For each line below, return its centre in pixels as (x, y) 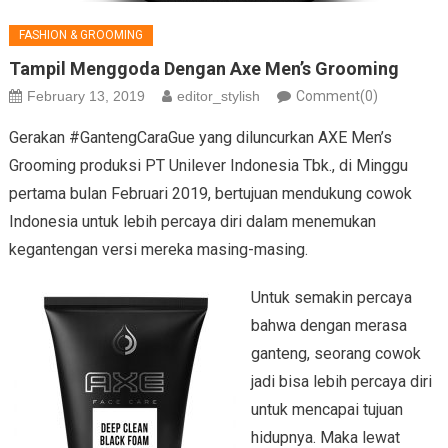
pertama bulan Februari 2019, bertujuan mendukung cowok (210, 194)
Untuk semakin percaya (331, 298)
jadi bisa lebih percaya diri (341, 382)
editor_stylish (218, 96)
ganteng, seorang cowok (335, 354)
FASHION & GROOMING (80, 35)
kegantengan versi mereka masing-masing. (158, 250)
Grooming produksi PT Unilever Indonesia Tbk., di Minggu (208, 166)
